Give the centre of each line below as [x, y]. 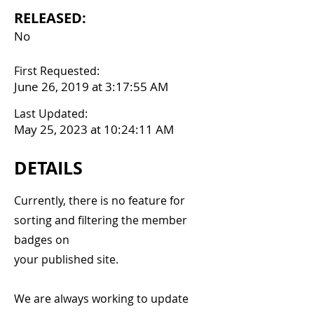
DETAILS [48, 168]
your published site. [66, 259]
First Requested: [57, 71]
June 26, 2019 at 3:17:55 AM [91, 87]
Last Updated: [51, 114]
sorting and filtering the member [101, 220]
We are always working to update [101, 299]
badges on [42, 240]
